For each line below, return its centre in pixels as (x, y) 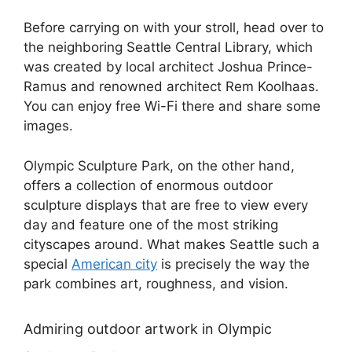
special (48, 264)
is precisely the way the (233, 264)
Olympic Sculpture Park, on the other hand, (159, 165)
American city (114, 264)
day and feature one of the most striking (151, 224)
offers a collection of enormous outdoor (148, 185)
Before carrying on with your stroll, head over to (174, 27)
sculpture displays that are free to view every (166, 205)
